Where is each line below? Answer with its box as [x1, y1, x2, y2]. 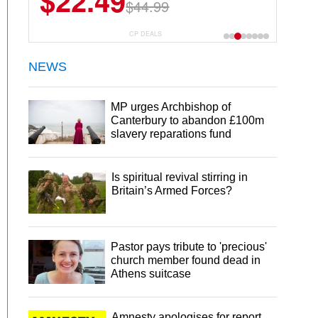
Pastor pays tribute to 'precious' [111, 240, 268, 253]
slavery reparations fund [111, 127, 232, 140]
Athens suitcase [111, 267, 192, 280]
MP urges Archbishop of [111, 100, 231, 113]
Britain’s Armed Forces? [111, 184, 233, 197]
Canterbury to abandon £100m [111, 114, 265, 126]
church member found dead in [111, 253, 261, 266]
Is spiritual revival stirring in [111, 170, 248, 183]
